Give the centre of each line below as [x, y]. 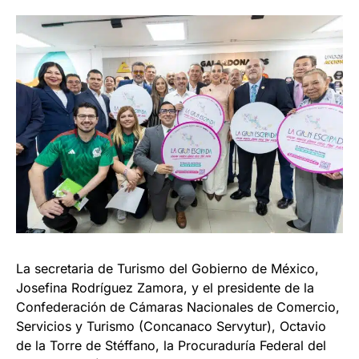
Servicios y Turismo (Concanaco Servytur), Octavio [171, 326]
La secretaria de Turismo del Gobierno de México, [167, 268]
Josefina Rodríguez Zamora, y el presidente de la [165, 287]
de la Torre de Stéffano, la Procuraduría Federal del [171, 345]
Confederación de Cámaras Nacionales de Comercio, [178, 307]
